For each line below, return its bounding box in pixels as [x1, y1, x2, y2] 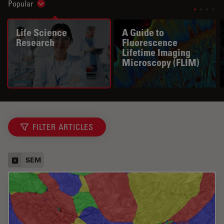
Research [16, 36, 54, 48]
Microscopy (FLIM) [122, 56, 199, 68]
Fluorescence [122, 36, 177, 48]
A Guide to [122, 26, 164, 38]
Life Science [16, 26, 67, 38]
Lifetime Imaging [122, 46, 190, 58]
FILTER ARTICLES [32, 121, 93, 132]
